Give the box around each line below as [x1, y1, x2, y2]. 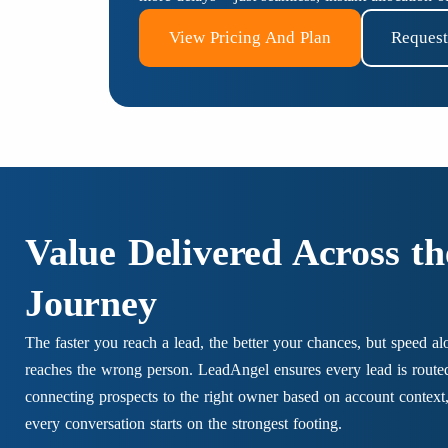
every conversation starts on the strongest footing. [25, 415, 342, 433]
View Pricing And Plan [169, 28, 332, 47]
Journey [25, 282, 157, 325]
